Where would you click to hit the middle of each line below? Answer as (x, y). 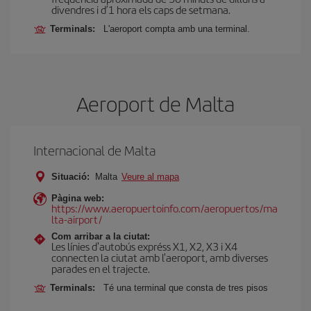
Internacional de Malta (94, 150)
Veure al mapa (150, 177)
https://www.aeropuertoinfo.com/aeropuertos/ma (165, 208)
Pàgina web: (78, 198)
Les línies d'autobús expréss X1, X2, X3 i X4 (144, 246)
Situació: (70, 177)
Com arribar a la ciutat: (101, 236)
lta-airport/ (77, 219)
